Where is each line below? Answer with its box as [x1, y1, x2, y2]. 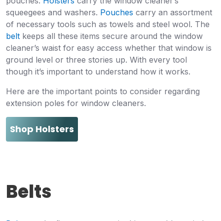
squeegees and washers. [6, 7, 100, 17]
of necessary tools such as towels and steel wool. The [6, 19, 210, 29]
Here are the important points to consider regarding [6, 86, 200, 96]
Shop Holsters [10, 122, 74, 135]
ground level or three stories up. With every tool [6, 54, 187, 65]
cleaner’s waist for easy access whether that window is [6, 42, 212, 53]
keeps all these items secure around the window [20, 31, 203, 41]
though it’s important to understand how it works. [6, 66, 193, 76]
